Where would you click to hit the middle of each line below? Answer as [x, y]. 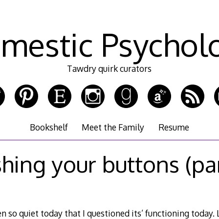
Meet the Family [113, 127]
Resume [174, 127]
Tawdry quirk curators [109, 69]
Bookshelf [49, 127]
